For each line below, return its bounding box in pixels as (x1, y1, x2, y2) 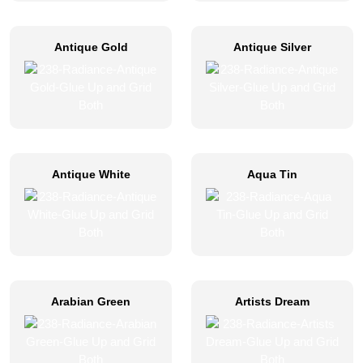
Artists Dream (235, 295, 310, 308)
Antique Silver (233, 41, 311, 53)
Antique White (51, 168, 130, 181)
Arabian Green (51, 295, 130, 308)
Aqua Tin (247, 168, 297, 181)
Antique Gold (53, 41, 128, 53)
